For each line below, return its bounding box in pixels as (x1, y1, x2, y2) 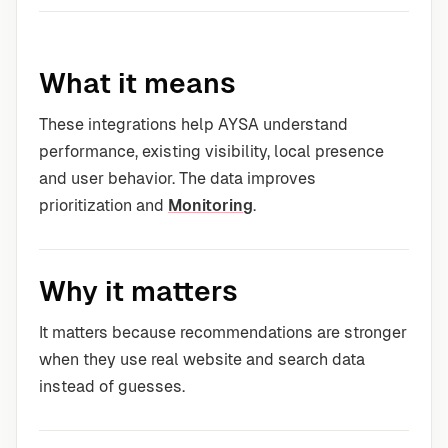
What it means (39, 67, 236, 99)
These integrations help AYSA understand (39, 115, 348, 134)
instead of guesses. (39, 377, 185, 396)
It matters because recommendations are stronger (39, 323, 407, 342)
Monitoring (168, 196, 253, 215)
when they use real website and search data (39, 350, 365, 369)
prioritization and (39, 196, 168, 215)
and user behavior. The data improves (39, 169, 316, 188)
